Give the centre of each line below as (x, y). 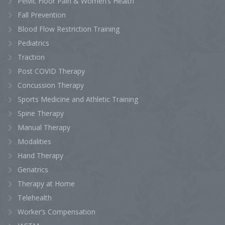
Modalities (34, 141)
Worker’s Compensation (57, 212)
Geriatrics (33, 170)
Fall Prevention (42, 15)
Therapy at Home (46, 184)
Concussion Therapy (51, 85)
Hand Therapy (40, 155)
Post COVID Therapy (51, 71)
